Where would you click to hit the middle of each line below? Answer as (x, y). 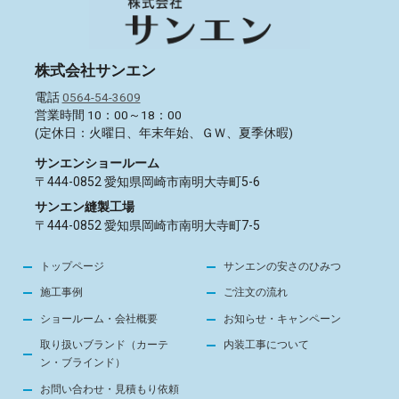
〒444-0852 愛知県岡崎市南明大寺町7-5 (147, 226)
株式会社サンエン (95, 70)
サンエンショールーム (97, 163)
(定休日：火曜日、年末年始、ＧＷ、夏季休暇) (163, 132)
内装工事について (267, 345)
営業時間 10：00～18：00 (108, 114)
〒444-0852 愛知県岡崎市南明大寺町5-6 (147, 182)
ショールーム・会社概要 (99, 318)
